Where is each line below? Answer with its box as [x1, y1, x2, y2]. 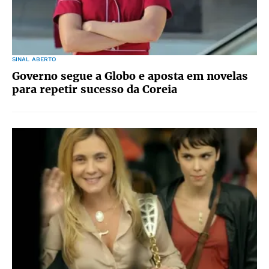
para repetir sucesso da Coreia [12, 82, 177, 96]
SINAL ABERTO [12, 56, 56, 62]
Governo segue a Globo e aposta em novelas [12, 69, 248, 83]
